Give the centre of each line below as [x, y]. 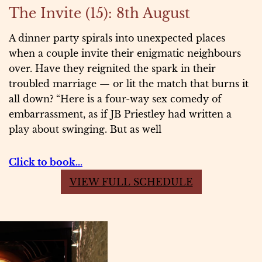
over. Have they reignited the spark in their [112, 68]
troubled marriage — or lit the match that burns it [129, 83]
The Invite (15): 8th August [99, 13]
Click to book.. [44, 162]
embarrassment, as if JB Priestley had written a [120, 114]
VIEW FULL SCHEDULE [131, 182]
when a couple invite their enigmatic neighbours [125, 53]
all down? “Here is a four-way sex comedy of [115, 99]
